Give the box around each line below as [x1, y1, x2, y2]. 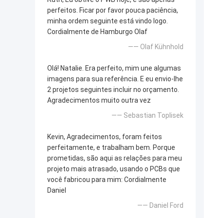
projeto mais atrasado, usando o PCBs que [47, 165, 180, 173]
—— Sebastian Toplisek [111, 111, 183, 120]
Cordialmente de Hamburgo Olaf [47, 28, 147, 36]
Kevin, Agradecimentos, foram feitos [47, 133, 162, 141]
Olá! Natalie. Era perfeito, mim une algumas [47, 64, 181, 73]
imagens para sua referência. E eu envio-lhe [47, 75, 183, 83]
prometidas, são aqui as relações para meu [47, 154, 182, 163]
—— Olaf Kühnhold [128, 43, 183, 51]
